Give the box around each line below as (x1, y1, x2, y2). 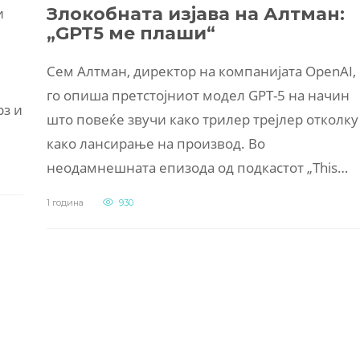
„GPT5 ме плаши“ (47, 22, 215, 45)
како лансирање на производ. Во (47, 134, 265, 153)
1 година (47, 197, 84, 209)
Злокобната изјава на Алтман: (47, 3, 345, 26)
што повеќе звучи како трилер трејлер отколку (47, 110, 358, 129)
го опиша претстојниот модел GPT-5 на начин (47, 86, 350, 105)
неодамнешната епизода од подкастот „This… (47, 158, 348, 178)
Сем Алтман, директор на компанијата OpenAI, (47, 62, 356, 81)
